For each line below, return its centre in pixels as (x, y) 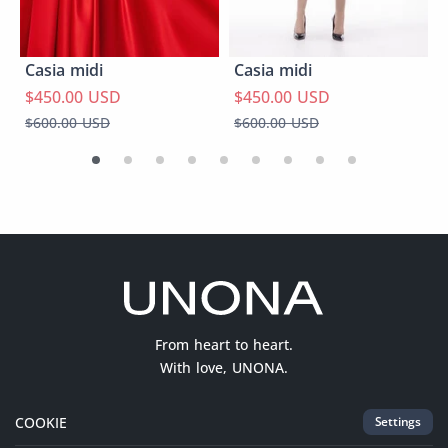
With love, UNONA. (224, 368)
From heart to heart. (224, 345)
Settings (397, 422)
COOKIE (41, 422)
